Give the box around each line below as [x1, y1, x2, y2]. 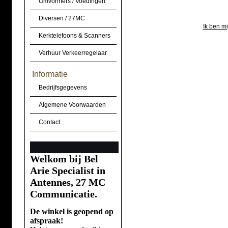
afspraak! [30, 216, 63, 225]
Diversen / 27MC [38, 15, 85, 22]
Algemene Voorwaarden [38, 101, 106, 108]
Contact [38, 119, 60, 126]
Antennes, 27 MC [30, 177, 105, 188]
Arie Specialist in [30, 165, 105, 176]
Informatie [32, 70, 68, 78]
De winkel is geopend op [30, 207, 113, 216]
